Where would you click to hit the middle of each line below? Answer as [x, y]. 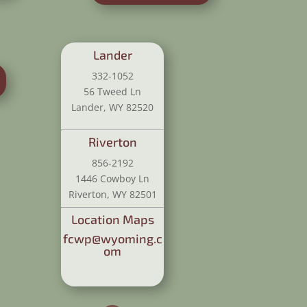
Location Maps [112, 219]
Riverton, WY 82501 [112, 194]
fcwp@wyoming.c [112, 238]
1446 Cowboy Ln [113, 178]
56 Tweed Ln [113, 91]
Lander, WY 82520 [113, 107]
